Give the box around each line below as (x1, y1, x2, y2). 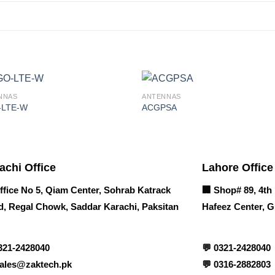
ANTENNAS (142, 92, 181, 100)
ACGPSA (142, 103, 177, 113)
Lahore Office (202, 161, 273, 174)
